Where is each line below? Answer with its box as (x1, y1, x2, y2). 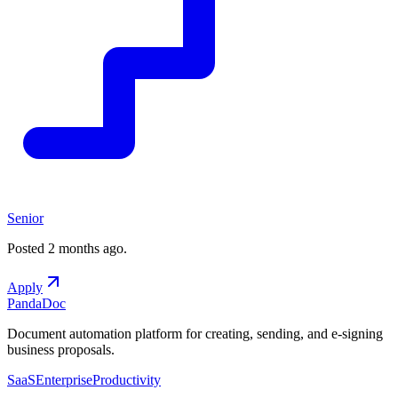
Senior (7, 210, 44, 226)
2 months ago (48, 240, 123, 256)
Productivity (92, 371, 161, 387)
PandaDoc (7, 295, 66, 311)
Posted (7, 240, 44, 256)
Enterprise (36, 371, 92, 387)
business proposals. (7, 341, 115, 357)
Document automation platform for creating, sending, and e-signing (7, 325, 383, 341)
